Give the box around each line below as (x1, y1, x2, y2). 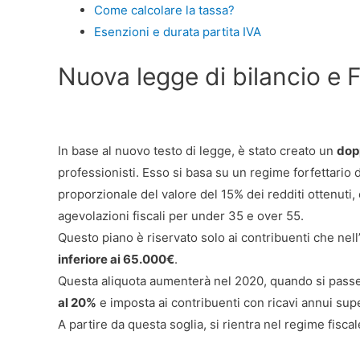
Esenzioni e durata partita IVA (94, 24, 261, 39)
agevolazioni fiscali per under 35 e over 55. (58, 207, 304, 223)
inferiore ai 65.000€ (58, 251, 174, 267)
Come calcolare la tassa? (94, 2, 235, 18)
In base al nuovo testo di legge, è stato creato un (58, 142, 337, 158)
